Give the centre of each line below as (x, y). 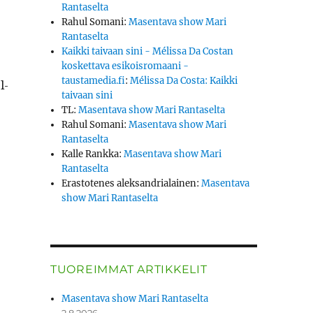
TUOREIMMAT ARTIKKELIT (129, 270)
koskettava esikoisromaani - (125, 66)
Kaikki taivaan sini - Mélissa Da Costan (148, 52)
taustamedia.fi (94, 81)
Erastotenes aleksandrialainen (129, 184)
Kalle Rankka (90, 154)
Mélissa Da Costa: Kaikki (184, 81)
